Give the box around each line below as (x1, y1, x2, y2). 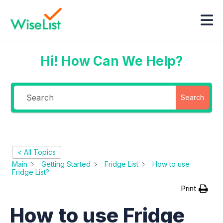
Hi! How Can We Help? (40, 53, 183, 69)
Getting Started (41, 160, 91, 168)
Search (180, 93, 204, 102)
